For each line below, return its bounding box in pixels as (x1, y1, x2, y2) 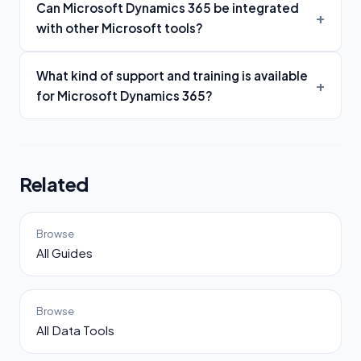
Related (19, 171, 89, 196)
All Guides (36, 244, 93, 260)
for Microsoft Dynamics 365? (36, 87, 213, 103)
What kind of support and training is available (36, 67, 308, 83)
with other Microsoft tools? (36, 19, 203, 35)
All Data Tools (36, 322, 114, 338)
